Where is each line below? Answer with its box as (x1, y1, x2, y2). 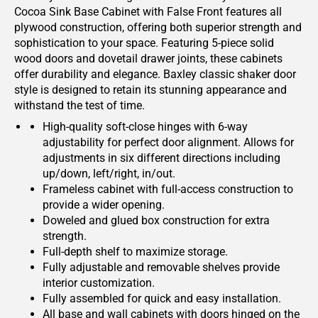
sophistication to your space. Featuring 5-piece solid (14, 36, 274, 50)
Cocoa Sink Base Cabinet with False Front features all (14, 5, 282, 18)
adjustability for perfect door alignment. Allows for (43, 136, 294, 149)
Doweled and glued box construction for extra (43, 214, 270, 227)
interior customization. (43, 276, 155, 290)
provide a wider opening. (43, 198, 165, 212)
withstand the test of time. (14, 99, 145, 112)
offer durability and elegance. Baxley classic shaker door (14, 67, 296, 81)
